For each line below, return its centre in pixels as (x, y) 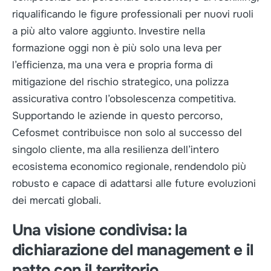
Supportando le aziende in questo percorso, (117, 116)
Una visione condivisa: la (100, 230)
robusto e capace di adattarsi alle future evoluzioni (134, 184)
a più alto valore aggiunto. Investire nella (109, 31)
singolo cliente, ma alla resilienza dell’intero (116, 150)
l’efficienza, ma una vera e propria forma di (113, 65)
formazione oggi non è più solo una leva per (117, 48)
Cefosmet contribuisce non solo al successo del (127, 133)
